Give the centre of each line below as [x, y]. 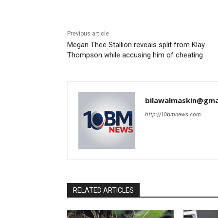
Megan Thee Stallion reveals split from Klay [136, 45]
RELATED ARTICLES [103, 191]
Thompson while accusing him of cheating [135, 55]
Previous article [88, 34]
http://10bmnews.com [173, 115]
